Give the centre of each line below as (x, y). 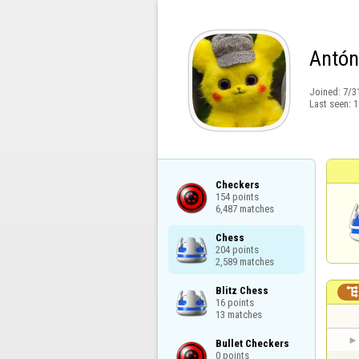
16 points (234, 302)
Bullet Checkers (252, 344)
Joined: (326, 92)
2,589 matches (244, 261)
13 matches (238, 314)
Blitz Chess (242, 290)
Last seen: (331, 104)
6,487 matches (244, 208)
